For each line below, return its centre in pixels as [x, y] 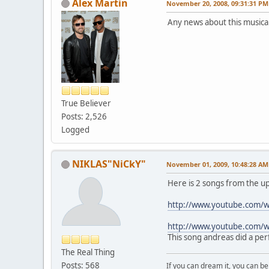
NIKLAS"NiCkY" [109, 164]
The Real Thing [88, 252]
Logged [75, 129]
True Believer [86, 103]
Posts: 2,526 [84, 116]
